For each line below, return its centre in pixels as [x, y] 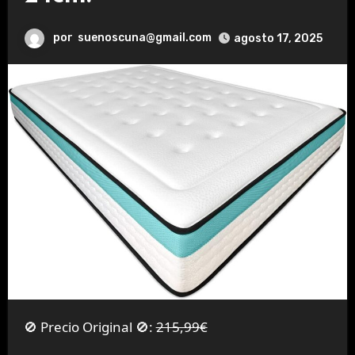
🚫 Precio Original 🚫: [96, 327]
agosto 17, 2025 [278, 39]
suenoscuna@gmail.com [144, 38]
